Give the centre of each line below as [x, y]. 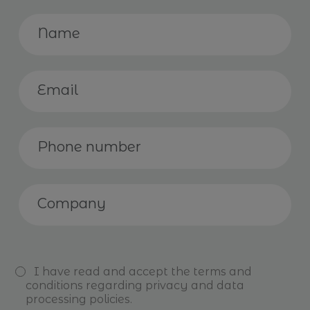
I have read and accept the [113, 272]
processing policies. [79, 299]
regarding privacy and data [164, 285]
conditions [54, 285]
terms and [222, 272]
